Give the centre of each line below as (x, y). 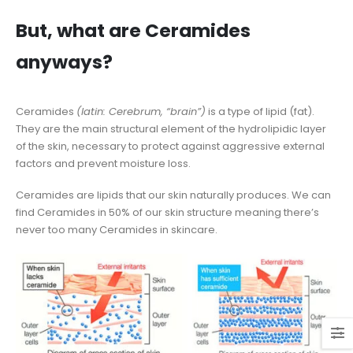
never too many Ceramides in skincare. (117, 230)
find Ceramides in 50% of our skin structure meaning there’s (167, 213)
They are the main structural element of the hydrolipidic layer (171, 128)
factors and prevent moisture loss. (103, 163)
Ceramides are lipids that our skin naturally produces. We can (173, 195)
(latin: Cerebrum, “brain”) (141, 111)
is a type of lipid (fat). (260, 111)
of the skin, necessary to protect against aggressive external (170, 146)
